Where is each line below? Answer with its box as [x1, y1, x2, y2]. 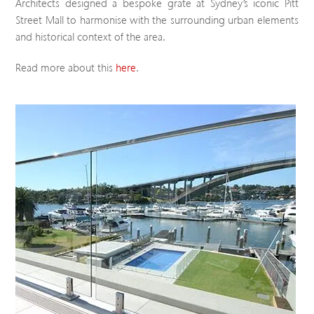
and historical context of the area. [15, 29, 166, 44]
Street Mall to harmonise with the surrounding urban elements [15, 13, 299, 27]
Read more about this [15, 60, 116, 75]
